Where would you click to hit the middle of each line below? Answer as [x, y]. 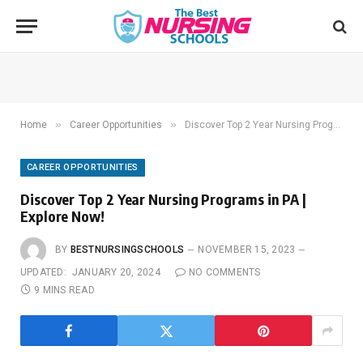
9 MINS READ [64, 290]
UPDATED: [43, 272]
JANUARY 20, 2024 [116, 272]
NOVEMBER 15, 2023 [247, 250]
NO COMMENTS [225, 272]
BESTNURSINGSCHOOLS [127, 250]
